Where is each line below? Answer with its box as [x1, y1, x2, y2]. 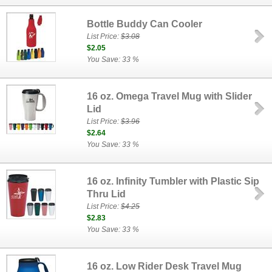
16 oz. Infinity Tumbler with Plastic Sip [87, 176, 260, 186]
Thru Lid [87, 189, 126, 199]
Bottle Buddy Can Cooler [87, 19, 203, 29]
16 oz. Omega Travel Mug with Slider [87, 91, 253, 101]
